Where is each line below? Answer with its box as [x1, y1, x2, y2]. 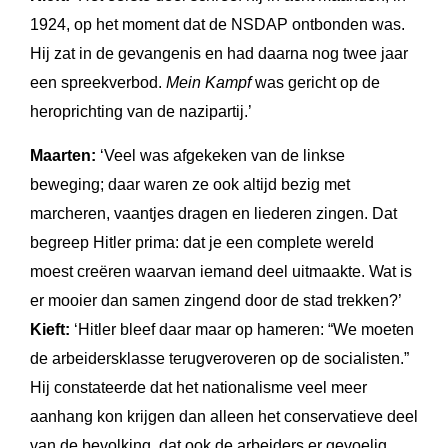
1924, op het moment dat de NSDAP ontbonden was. [30, 15, 405, 33]
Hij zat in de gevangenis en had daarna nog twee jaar [30, 44, 408, 62]
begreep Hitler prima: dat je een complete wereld [30, 233, 374, 251]
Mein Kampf [166, 73, 251, 91]
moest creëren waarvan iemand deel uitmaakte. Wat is [30, 262, 412, 280]
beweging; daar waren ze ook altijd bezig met [30, 175, 350, 193]
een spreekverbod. [30, 73, 166, 91]
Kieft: [30, 320, 70, 338]
